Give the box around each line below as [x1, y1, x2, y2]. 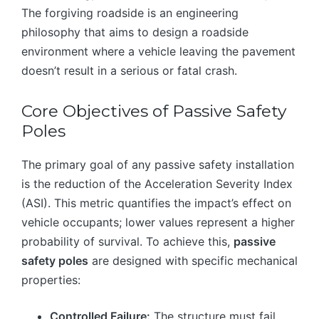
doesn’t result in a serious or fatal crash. [21, 63, 237, 78]
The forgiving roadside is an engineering [21, 5, 239, 20]
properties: [21, 272, 80, 287]
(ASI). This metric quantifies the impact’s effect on [21, 195, 291, 210]
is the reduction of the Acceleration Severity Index [21, 176, 293, 191]
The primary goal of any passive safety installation [21, 157, 294, 172]
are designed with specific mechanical [88, 253, 298, 268]
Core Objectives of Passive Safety [21, 100, 286, 121]
